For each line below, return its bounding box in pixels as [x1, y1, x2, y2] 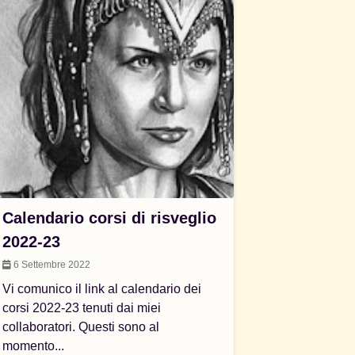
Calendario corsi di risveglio [2, 209, 217, 227]
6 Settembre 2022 [11, 259, 91, 270]
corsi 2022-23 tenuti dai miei [2, 301, 162, 315]
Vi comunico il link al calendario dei [2, 282, 202, 296]
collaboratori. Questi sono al [2, 320, 160, 334]
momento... [2, 339, 65, 353]
